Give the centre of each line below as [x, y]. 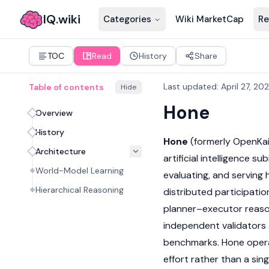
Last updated [190, 86]
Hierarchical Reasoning [80, 190]
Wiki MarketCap [209, 19]
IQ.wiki [62, 19]
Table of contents [66, 87]
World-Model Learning [80, 171]
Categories [127, 19]
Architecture [61, 151]
